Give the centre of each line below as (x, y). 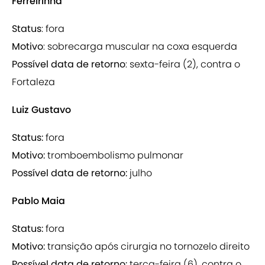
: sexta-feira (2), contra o (183, 64)
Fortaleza (33, 82)
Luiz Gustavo (41, 110)
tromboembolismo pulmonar (115, 156)
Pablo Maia (38, 201)
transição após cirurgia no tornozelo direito (147, 247)
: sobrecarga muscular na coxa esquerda (140, 47)
